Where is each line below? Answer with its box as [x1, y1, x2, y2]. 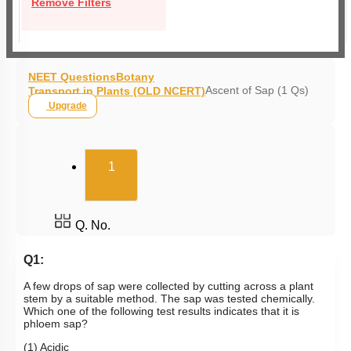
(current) [114, 149, 224, 181]
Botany [116, 71, 154, 83]
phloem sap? [24, 318, 88, 331]
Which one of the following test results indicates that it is [24, 306, 299, 318]
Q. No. [75, 219, 110, 233]
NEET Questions [28, 71, 116, 83]
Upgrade [52, 101, 91, 112]
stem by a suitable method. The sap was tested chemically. [24, 293, 315, 306]
